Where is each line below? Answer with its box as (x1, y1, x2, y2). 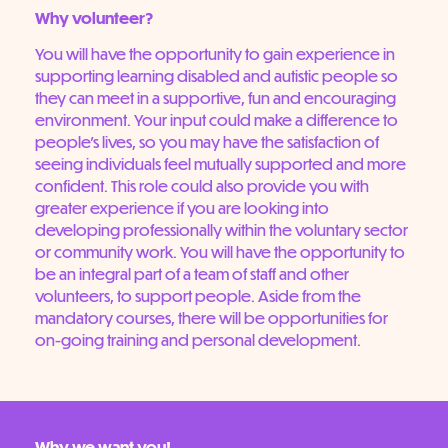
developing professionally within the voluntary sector (35, 220, 408, 240)
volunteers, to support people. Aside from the (35, 286, 361, 306)
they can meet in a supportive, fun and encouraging (35, 88, 396, 108)
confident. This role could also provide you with (35, 176, 369, 196)
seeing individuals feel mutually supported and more (35, 154, 406, 174)
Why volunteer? (35, 7, 153, 27)
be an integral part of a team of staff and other (35, 264, 349, 284)
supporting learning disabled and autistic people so (35, 66, 398, 86)
